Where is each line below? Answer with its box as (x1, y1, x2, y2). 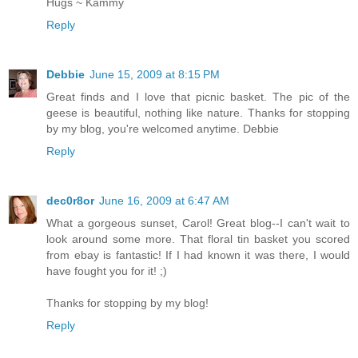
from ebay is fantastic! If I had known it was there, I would (46, 248, 350, 261)
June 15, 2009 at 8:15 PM (89, 67, 220, 81)
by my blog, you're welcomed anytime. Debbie (46, 121, 279, 135)
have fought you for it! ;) (46, 264, 167, 277)
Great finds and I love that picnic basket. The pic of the (46, 89, 350, 103)
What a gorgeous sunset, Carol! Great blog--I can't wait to (46, 216, 350, 229)
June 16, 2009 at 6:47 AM (99, 193, 229, 207)
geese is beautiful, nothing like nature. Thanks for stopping (46, 105, 350, 119)
